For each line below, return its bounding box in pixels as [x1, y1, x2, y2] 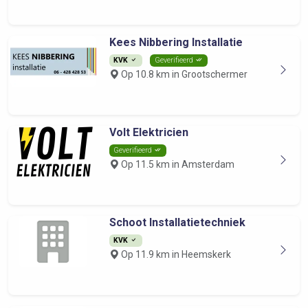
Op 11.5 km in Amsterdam [118, 159, 234, 170]
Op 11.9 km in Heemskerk [118, 249, 231, 260]
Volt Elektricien [109, 126, 188, 139]
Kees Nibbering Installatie [109, 36, 243, 49]
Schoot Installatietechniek [109, 216, 245, 229]
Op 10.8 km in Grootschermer [118, 69, 247, 80]
